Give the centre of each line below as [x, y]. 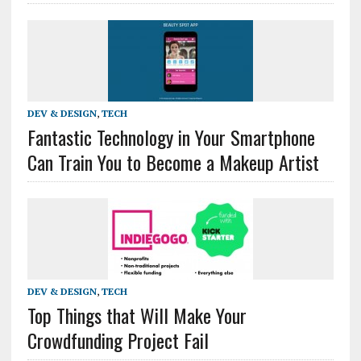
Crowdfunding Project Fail [118, 340]
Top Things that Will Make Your [137, 315]
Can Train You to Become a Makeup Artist [173, 162]
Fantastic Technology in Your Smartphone [171, 137]
